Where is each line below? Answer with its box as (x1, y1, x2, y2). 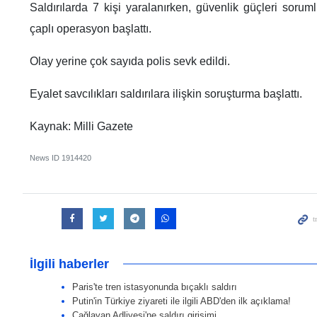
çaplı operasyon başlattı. (30, 22, 151, 35)
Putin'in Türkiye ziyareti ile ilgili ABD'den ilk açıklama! (72, 295, 291, 306)
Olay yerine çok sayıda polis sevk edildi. (30, 54, 230, 67)
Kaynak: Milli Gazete (30, 120, 133, 132)
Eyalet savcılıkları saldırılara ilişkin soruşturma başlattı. (30, 87, 302, 100)
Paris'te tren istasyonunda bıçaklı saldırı (72, 281, 237, 292)
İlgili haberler (30, 256, 109, 271)
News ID (30, 153, 62, 162)
